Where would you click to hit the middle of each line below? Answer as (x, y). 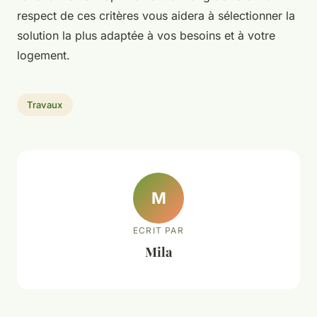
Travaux (45, 104)
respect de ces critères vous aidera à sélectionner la (156, 16)
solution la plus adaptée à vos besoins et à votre (146, 36)
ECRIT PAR (158, 230)
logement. (44, 56)
